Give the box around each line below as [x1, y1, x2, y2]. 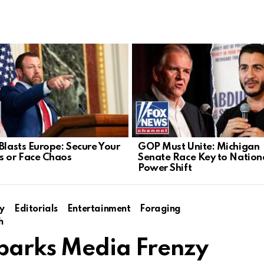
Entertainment [67, 204, 131, 214]
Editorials [14, 204, 58, 214]
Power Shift [138, 163, 192, 173]
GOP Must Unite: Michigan [138, 141, 260, 152]
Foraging [140, 204, 181, 214]
